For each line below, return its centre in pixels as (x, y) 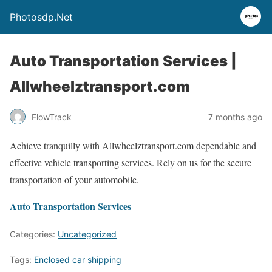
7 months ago (235, 117)
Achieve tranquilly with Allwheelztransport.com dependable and (133, 145)
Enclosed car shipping (78, 260)
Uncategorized (87, 234)
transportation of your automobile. (74, 179)
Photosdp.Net (41, 17)
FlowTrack (52, 117)
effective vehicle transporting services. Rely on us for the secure (131, 162)
